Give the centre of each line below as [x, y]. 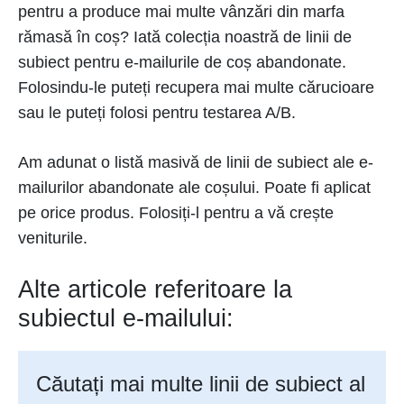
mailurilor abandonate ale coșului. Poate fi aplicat [194, 188]
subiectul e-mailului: [126, 318]
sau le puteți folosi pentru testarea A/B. [157, 113]
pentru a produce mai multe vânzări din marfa [181, 12]
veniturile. [53, 238]
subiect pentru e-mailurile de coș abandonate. [182, 62]
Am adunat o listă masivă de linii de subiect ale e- [196, 162]
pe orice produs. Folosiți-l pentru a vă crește [176, 213]
